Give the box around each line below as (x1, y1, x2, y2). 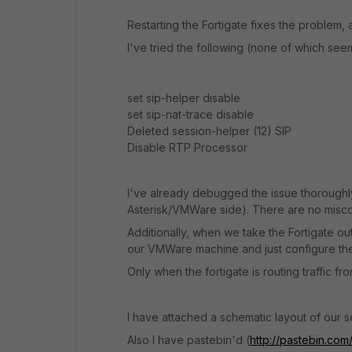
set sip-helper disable (127, 91, 240, 104)
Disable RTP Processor (127, 141, 247, 154)
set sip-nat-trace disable (127, 108, 254, 121)
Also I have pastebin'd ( (127, 333, 250, 346)
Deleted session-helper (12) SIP (127, 124, 291, 137)
